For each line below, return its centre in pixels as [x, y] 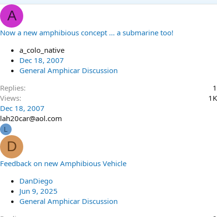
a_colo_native [42, 50]
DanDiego [36, 180]
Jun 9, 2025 [39, 191]
